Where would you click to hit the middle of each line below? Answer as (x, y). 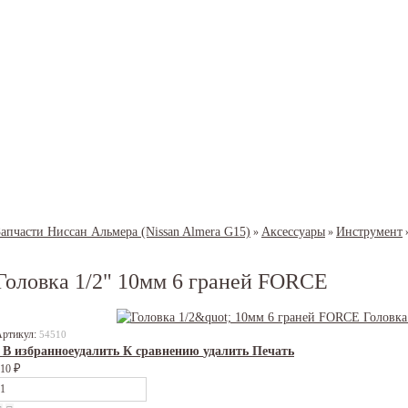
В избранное (38, 351)
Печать (273, 351)
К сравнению (161, 351)
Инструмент (369, 231)
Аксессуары (293, 231)
